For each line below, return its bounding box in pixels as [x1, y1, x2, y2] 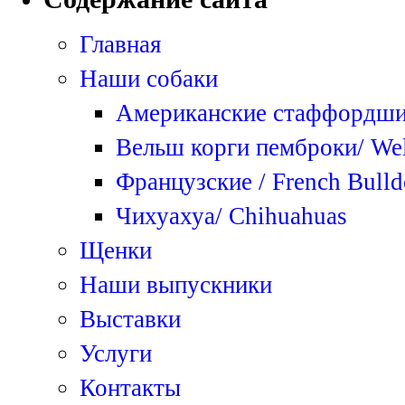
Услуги [80, 339, 152, 367]
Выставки [80, 305, 181, 333]
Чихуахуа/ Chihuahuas [116, 202, 347, 230]
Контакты [80, 373, 181, 401]
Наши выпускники [80, 270, 272, 298]
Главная [80, 30, 161, 58]
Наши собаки [80, 64, 218, 92]
